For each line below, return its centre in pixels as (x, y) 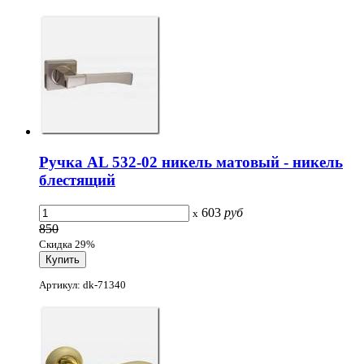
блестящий (77, 180)
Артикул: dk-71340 (82, 285)
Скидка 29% (67, 245)
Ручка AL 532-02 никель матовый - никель (191, 162)
